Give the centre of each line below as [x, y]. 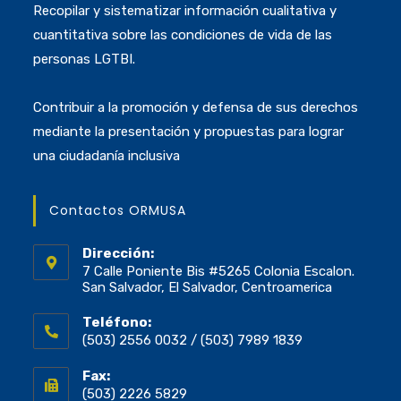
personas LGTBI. [85, 60]
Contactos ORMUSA [118, 211]
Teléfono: [117, 323]
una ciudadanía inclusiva [107, 156]
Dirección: [119, 254]
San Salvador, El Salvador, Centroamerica [208, 288]
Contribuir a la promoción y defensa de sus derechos [196, 108]
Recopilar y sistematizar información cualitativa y [185, 11]
